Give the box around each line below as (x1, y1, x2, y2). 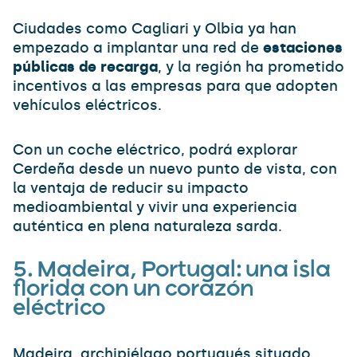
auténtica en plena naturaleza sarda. (13, 218, 282, 235)
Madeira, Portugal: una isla (37, 260, 331, 282)
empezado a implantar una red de (13, 39, 263, 57)
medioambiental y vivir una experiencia (13, 198, 297, 216)
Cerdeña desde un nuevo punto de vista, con (13, 160, 337, 178)
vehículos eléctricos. (13, 96, 162, 114)
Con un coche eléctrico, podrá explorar (13, 141, 297, 159)
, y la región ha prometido (158, 58, 344, 76)
